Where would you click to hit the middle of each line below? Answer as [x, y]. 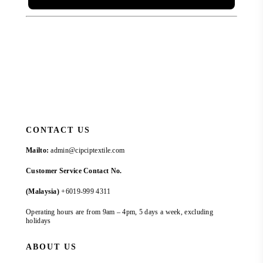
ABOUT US [51, 247]
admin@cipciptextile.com [88, 151]
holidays [38, 221]
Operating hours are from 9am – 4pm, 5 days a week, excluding [119, 212]
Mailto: [38, 151]
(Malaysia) [43, 192]
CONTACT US [58, 130]
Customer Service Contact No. [74, 171]
